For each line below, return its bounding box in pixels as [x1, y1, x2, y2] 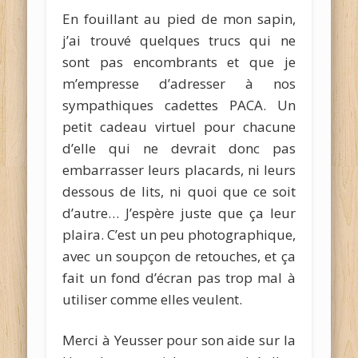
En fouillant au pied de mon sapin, [62, 9, 296, 28]
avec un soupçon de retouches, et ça [62, 246, 296, 265]
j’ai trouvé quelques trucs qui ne [62, 30, 296, 50]
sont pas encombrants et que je [62, 52, 296, 71]
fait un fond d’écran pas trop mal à [62, 268, 296, 287]
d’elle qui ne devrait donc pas [62, 138, 296, 157]
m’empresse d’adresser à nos [62, 74, 296, 93]
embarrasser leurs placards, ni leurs [62, 160, 296, 179]
